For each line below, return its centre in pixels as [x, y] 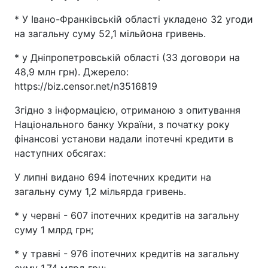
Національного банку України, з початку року [122, 125]
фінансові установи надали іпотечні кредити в [124, 139]
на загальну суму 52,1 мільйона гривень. [110, 34]
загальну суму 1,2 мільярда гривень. [100, 192]
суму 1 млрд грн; [54, 230]
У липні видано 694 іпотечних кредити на [113, 177]
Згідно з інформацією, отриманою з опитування [127, 110]
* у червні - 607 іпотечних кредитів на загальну [127, 216]
